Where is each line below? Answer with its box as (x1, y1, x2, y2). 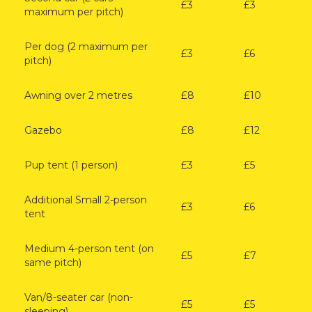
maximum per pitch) (24, 5, 123, 18)
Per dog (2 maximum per (24, 40, 148, 53)
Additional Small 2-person (24, 193, 147, 206)
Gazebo (24, 123, 62, 136)
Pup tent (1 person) (24, 158, 118, 171)
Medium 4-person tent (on (24, 242, 154, 255)
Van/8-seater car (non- (24, 290, 133, 304)
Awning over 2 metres (24, 88, 132, 102)
